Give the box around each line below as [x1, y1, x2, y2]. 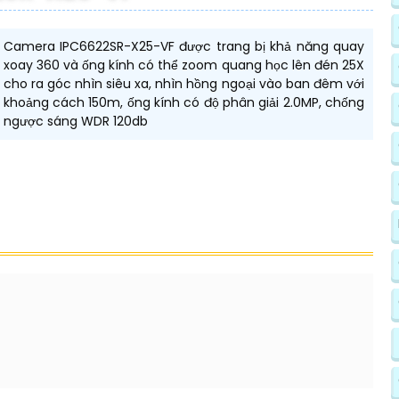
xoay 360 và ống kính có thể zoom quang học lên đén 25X [3, 56, 364, 75]
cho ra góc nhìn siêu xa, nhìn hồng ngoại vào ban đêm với [3, 75, 364, 94]
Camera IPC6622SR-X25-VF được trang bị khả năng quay [3, 37, 364, 56]
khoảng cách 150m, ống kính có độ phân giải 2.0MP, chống [3, 94, 364, 112]
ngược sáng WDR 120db [3, 112, 148, 131]
